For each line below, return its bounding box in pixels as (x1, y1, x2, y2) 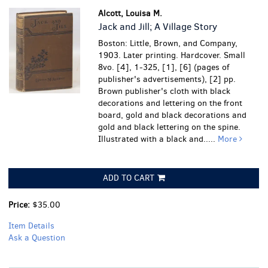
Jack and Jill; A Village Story (98, 20, 218, 33)
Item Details (8, 220, 54, 232)
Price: (8, 199, 32, 211)
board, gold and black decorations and (98, 109, 247, 121)
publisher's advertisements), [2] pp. (98, 74, 236, 85)
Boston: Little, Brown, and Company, (98, 38, 238, 49)
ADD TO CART (102, 172, 154, 184)
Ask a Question (8, 232, 65, 243)
